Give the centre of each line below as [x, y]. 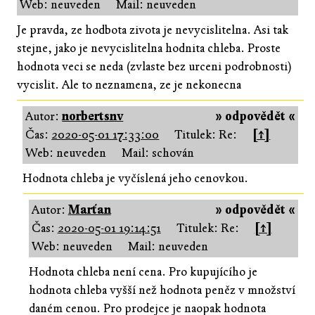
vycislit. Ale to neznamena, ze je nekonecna [129, 84]
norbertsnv [93, 116]
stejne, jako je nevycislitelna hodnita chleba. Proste [149, 48]
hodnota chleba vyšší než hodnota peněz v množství [162, 290]
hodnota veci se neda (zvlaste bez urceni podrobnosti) [154, 66]
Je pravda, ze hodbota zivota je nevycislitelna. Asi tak [153, 30]
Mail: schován [158, 153]
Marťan [89, 210]
